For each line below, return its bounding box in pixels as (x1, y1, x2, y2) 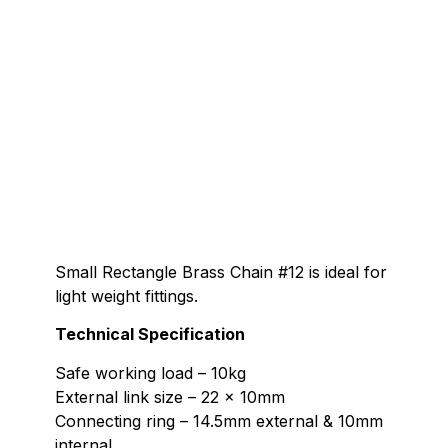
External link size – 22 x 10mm (55, 386, 285, 407)
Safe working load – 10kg (55, 362, 246, 383)
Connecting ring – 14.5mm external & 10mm (55, 410, 383, 431)
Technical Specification (55, 324, 249, 345)
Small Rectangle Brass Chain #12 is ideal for (55, 262, 387, 282)
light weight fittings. (55, 286, 198, 306)
